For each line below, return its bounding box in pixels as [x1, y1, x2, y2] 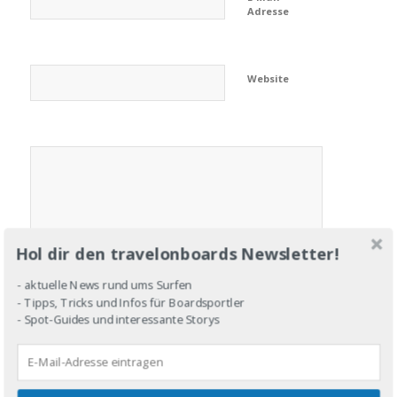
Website [246, 72, 289, 86]
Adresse [246, 4, 289, 19]
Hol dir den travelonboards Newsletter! [15, 241, 339, 265]
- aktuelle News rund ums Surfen [17, 276, 192, 293]
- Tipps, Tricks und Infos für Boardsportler [17, 293, 245, 310]
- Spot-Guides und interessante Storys [17, 310, 220, 327]
